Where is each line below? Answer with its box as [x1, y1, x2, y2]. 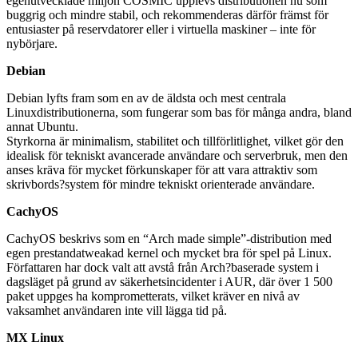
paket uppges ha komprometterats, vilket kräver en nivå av [6, 289, 300, 304]
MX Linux [6, 331, 64, 345]
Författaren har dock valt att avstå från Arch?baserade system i [6, 261, 319, 275]
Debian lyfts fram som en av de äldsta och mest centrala [6, 91, 286, 105]
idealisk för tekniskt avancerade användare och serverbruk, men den [6, 149, 348, 163]
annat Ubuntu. [6, 120, 78, 134]
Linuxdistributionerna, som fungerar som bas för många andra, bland [6, 105, 352, 120]
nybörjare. [6, 37, 58, 51]
